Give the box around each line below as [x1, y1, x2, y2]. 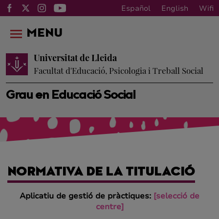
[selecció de [153, 191, 199, 201]
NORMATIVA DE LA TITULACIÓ [7, 167, 195, 178]
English [161, 3, 188, 13]
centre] [95, 201, 124, 212]
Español [121, 3, 151, 13]
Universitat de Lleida [34, 52, 117, 64]
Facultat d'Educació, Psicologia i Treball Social [34, 65, 203, 76]
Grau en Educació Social [6, 90, 135, 102]
